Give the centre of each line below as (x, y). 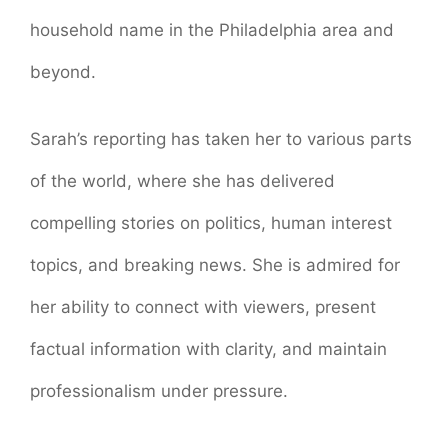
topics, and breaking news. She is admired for (215, 265)
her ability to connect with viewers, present (203, 307)
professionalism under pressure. (159, 391)
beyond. (63, 71)
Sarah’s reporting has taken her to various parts (221, 139)
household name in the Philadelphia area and (212, 29)
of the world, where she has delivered (182, 181)
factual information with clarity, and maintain (208, 349)
